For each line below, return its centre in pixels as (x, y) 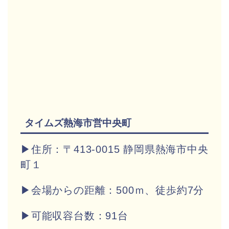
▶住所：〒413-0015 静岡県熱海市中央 (114, 149)
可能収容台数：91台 (79, 215)
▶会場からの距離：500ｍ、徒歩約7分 (112, 190)
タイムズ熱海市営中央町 (78, 123)
